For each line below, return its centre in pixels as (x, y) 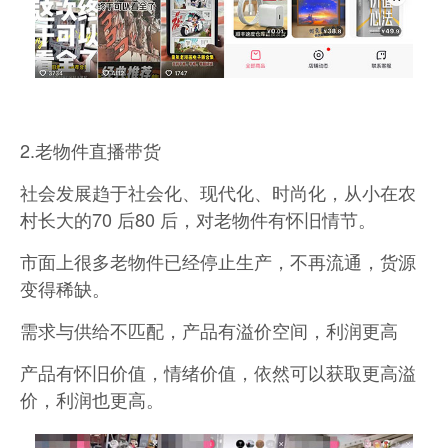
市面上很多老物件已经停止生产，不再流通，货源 (218, 260)
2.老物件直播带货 (90, 149)
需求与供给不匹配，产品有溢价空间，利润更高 (209, 329)
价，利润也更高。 (92, 398)
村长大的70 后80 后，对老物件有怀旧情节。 (198, 218)
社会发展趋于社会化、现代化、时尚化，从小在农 (218, 191)
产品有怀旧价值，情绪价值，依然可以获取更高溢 (218, 371)
